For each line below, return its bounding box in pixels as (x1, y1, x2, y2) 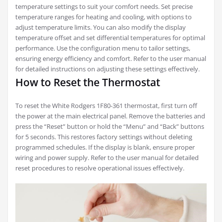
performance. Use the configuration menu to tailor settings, (15, 43, 190, 53)
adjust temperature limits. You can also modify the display (15, 22, 186, 32)
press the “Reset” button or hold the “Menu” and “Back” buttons (15, 121, 204, 131)
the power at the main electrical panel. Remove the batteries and (15, 111, 205, 120)
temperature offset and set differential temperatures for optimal (15, 33, 205, 42)
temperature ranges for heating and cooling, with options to (15, 12, 192, 21)
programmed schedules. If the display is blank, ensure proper (15, 142, 195, 152)
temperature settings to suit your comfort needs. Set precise (15, 1, 193, 11)
